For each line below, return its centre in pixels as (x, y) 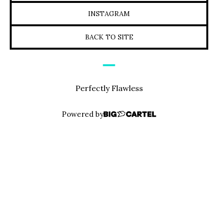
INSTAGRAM (109, 14)
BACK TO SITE (109, 37)
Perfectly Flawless (109, 88)
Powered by (83, 114)
